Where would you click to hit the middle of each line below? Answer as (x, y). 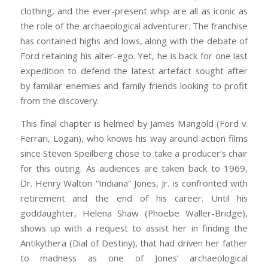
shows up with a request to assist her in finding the (134, 228)
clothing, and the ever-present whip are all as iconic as (134, 11)
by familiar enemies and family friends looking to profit (134, 86)
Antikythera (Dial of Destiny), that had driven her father (134, 243)
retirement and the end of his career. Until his (134, 198)
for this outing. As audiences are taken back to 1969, (134, 168)
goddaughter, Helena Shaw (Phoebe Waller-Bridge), (134, 213)
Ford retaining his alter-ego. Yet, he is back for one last (134, 56)
